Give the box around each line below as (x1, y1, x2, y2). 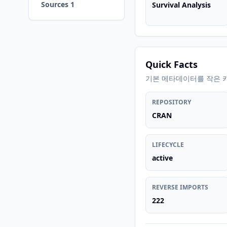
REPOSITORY (152, 98, 191, 106)
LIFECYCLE (152, 140, 184, 149)
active (152, 153, 173, 163)
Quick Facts (145, 58, 198, 70)
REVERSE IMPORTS (152, 183, 208, 192)
